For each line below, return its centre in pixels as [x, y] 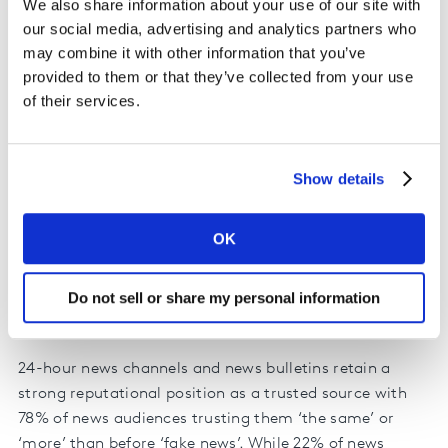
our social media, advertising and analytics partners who [219, 29]
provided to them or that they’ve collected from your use [218, 77]
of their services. [81, 101]
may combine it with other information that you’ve [194, 53]
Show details [339, 178]
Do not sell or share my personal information [224, 297]
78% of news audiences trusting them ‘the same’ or [206, 418]
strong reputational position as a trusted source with [212, 393]
